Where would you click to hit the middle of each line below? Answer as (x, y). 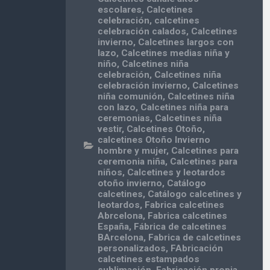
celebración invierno (143, 86)
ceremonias (124, 118)
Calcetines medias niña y (176, 53)
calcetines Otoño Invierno (154, 140)
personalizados (132, 249)
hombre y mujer (132, 151)
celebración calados (142, 32)
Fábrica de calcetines (181, 227)
